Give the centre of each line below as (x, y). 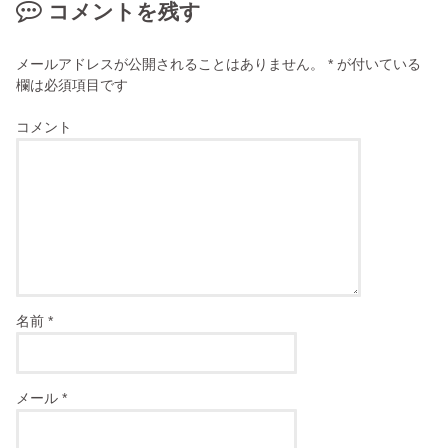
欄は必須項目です (72, 84)
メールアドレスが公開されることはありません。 (170, 63)
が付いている (377, 63)
